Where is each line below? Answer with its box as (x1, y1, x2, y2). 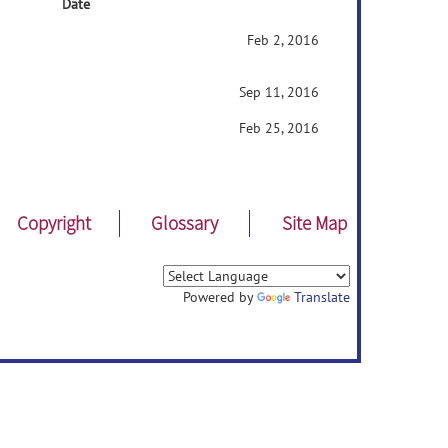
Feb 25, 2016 (239, 119, 319, 137)
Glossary (150, 211, 218, 235)
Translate (294, 288, 350, 306)
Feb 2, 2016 (247, 31, 319, 49)
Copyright (17, 211, 92, 235)
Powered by (183, 288, 257, 306)
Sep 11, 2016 (239, 83, 319, 101)
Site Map (282, 211, 348, 235)
